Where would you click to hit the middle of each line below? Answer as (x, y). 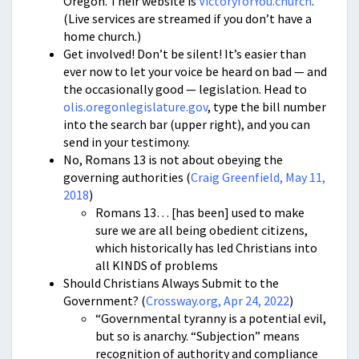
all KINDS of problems (157, 266)
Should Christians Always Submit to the (171, 283)
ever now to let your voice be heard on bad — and (195, 72)
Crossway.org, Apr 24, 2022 (218, 301)
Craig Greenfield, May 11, (258, 177)
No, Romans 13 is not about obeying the (173, 160)
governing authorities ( (127, 177)
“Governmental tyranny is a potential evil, (211, 319)
